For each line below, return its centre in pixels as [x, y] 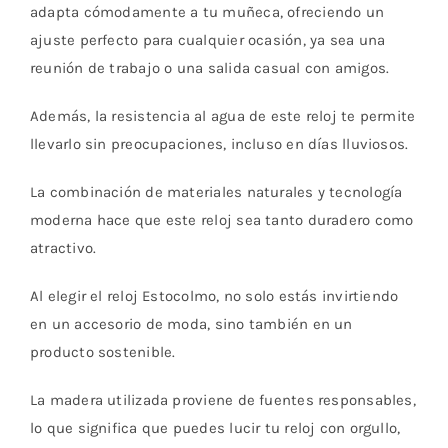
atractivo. [63, 248]
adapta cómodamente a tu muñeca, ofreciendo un [207, 12]
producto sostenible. [102, 352]
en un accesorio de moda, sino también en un [191, 324]
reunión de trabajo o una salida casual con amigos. [209, 68]
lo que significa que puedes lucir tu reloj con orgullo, [215, 428]
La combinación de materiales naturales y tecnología [216, 192]
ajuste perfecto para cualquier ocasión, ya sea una [207, 40]
